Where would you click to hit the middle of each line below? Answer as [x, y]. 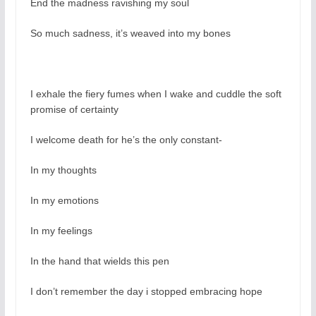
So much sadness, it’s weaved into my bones [130, 34]
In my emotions [64, 201]
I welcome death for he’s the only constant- [126, 140]
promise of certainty [74, 110]
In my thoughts [63, 170]
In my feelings [61, 231]
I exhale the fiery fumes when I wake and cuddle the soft [156, 94]
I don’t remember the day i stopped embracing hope [146, 292]
